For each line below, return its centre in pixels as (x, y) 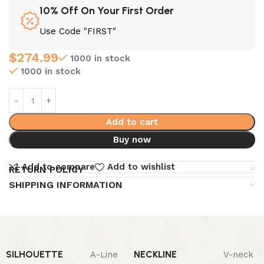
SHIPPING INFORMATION (66, 184)
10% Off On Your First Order (107, 11)
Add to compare (58, 167)
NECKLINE (155, 254)
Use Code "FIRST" (78, 32)
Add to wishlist (141, 167)
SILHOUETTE (34, 254)
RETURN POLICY (46, 169)
